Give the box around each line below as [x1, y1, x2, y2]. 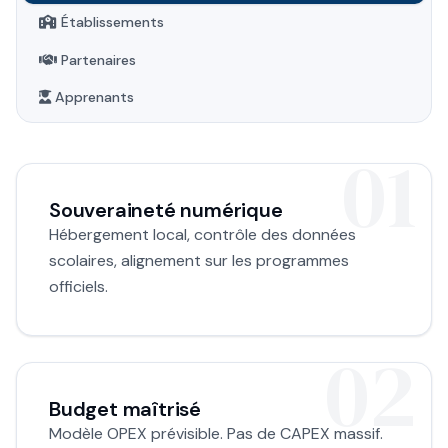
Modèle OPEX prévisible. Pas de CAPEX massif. [49, 422, 383, 444]
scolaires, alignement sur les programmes [49, 249, 349, 271]
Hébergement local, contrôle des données [49, 223, 356, 245]
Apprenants [55, 87, 135, 106]
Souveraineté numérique [49, 196, 283, 223]
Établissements [61, 13, 165, 32]
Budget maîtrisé [49, 395, 201, 422]
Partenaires [61, 50, 137, 69]
